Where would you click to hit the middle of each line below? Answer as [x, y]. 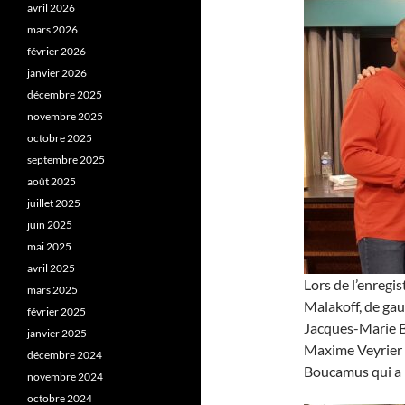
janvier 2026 [57, 73]
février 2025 [57, 311]
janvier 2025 [57, 333]
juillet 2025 [54, 203]
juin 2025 [50, 225]
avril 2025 [51, 268]
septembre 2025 [66, 160]
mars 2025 [52, 290]
